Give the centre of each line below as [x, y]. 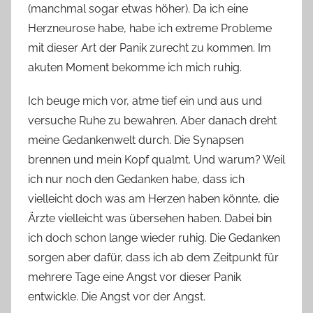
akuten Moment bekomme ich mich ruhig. [135, 68]
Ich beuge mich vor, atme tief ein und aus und [145, 101]
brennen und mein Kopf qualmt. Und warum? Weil [156, 160]
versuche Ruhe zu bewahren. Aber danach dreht [152, 121]
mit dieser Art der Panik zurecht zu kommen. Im [150, 48]
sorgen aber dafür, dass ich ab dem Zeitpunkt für [153, 258]
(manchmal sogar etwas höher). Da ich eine [138, 9]
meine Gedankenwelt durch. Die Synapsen [136, 140]
